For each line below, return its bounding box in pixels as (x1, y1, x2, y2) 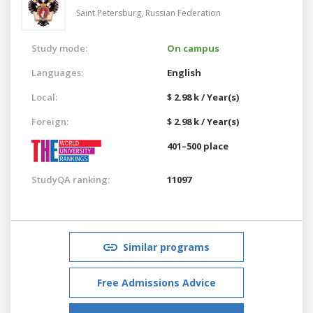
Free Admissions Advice (97, 275, 216, 289)
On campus (167, 41, 219, 54)
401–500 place (167, 139, 228, 152)
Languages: (31, 66, 83, 79)
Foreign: (31, 115, 68, 128)
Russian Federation (145, 6, 221, 19)
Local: (31, 90, 57, 103)
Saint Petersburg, (76, 6, 145, 19)
